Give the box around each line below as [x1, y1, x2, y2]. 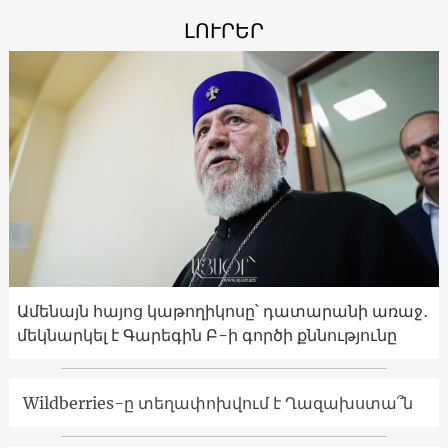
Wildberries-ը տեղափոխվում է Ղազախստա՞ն [22, 393, 413, 414]
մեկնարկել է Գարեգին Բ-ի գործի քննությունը [16, 325, 397, 346]
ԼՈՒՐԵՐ [184, 17, 264, 43]
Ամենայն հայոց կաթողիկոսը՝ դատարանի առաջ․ [16, 301, 428, 322]
